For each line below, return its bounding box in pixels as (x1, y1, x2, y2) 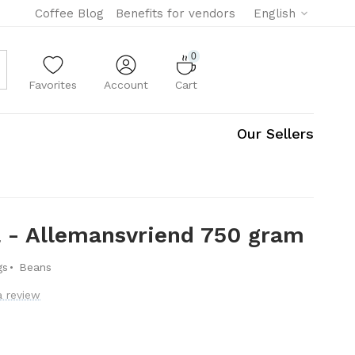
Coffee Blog (35, 6, 104, 21)
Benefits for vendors (116, 6, 235, 21)
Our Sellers (237, 125, 314, 142)
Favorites (29, 78, 78, 92)
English (254, 6, 296, 21)
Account (104, 78, 149, 92)
